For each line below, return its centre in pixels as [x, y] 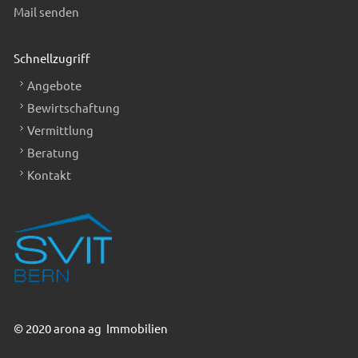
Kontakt [49, 174]
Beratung [53, 152]
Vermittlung [60, 129]
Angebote [54, 85]
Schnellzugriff [52, 58]
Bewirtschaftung [74, 107]
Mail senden [46, 12]
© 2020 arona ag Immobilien [91, 328]
